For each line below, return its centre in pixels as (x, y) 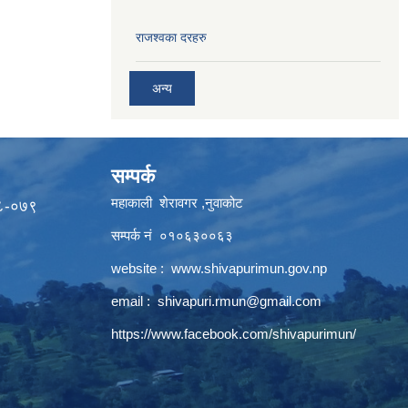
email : (134, 301)
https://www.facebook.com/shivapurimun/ (234, 334)
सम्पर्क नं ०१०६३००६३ (174, 235)
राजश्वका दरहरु (171, 37)
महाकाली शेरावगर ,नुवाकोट (179, 203)
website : (141, 268)
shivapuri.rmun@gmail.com (240, 301)
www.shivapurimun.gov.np (249, 268)
